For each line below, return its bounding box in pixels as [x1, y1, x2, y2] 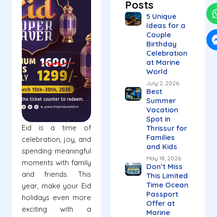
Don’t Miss [146, 162, 183, 171]
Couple [146, 30, 171, 40]
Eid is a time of [22, 123, 91, 133]
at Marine [146, 58, 180, 67]
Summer [146, 96, 176, 106]
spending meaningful [22, 146, 91, 156]
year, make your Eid [22, 181, 91, 191]
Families [146, 133, 175, 142]
